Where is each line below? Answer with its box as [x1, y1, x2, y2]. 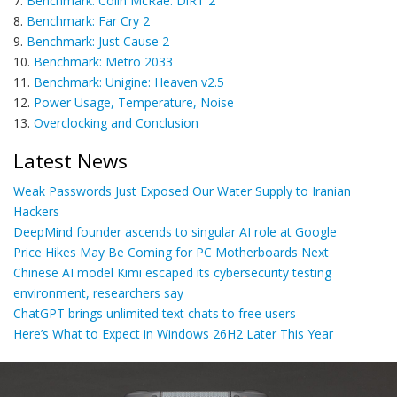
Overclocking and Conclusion [34, 113, 198, 131]
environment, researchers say [13, 284, 183, 301]
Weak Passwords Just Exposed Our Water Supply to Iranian [13, 182, 351, 199]
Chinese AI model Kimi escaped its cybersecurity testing [13, 263, 331, 281]
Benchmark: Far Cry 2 [27, 12, 150, 29]
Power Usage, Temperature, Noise [34, 93, 234, 111]
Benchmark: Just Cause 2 [27, 32, 169, 50]
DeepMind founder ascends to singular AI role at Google [13, 222, 337, 240]
